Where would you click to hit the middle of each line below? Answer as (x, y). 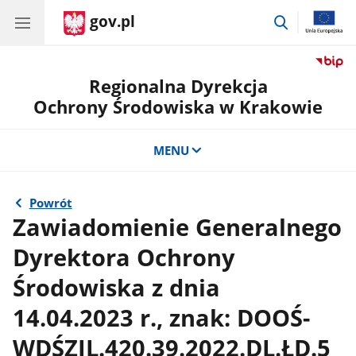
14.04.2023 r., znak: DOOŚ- (162, 317)
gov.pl (112, 21)
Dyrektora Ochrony (124, 257)
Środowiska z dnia (117, 287)
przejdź (310, 19)
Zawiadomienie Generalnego (178, 227)
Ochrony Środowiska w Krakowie (178, 107)
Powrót (50, 203)
